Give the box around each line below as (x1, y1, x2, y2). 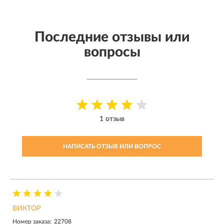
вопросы (83, 44, 140, 59)
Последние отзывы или (34, 29, 189, 44)
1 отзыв (99, 115, 124, 122)
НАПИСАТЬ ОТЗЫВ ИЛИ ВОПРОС (63, 143, 161, 149)
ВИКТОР (12, 204, 40, 212)
